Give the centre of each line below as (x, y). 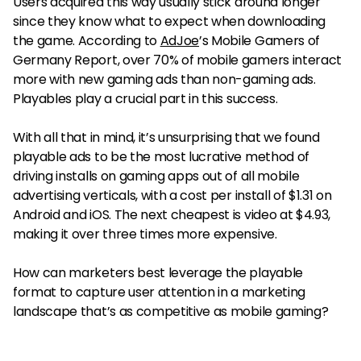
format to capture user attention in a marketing (159, 292)
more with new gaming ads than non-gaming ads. (164, 79)
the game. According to (87, 41)
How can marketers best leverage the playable (158, 273)
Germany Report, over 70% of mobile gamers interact (177, 60)
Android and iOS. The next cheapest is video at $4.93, (172, 215)
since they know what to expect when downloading (169, 21)
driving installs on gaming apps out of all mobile (156, 176)
